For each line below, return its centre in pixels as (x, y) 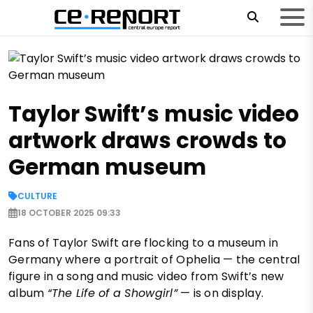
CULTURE (37, 196)
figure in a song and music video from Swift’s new (146, 276)
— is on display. (220, 293)
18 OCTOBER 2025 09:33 (69, 212)
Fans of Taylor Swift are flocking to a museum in (144, 242)
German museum (107, 167)
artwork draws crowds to (147, 140)
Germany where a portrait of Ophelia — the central (154, 259)
